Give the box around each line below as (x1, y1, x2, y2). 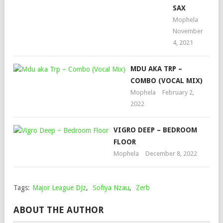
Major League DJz (32, 184, 86, 192)
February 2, (162, 89, 194, 96)
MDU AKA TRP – (130, 65, 182, 73)
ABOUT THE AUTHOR (13, 205, 104, 215)
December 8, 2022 (145, 150, 197, 157)
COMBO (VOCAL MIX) (130, 77, 203, 85)
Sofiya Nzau (93, 184, 129, 192)
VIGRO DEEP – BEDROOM (113, 126, 197, 134)
